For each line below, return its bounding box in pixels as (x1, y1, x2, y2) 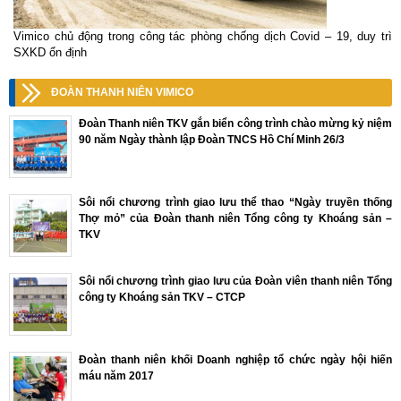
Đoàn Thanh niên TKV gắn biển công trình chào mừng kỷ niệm (79, 117, 392, 131)
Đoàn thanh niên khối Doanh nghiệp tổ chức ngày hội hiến (79, 354, 392, 367)
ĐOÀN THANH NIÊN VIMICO (51, 86, 193, 99)
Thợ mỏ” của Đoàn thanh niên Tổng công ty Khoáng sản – (79, 212, 392, 226)
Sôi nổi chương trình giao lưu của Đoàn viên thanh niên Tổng (79, 275, 392, 288)
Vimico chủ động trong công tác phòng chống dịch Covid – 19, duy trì (13, 30, 392, 44)
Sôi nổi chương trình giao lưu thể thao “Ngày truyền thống (79, 196, 392, 209)
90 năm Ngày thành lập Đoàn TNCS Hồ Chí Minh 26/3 (79, 133, 345, 147)
